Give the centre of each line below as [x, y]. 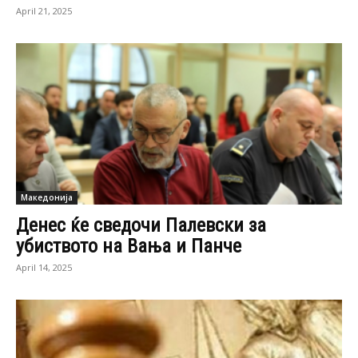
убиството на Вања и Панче [129, 246]
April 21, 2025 [44, 11]
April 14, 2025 [44, 267]
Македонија [47, 197]
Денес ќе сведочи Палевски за [141, 225]
